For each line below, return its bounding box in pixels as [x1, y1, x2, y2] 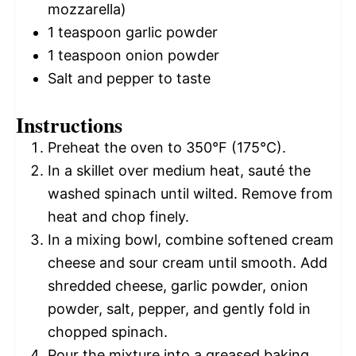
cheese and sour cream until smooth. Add [48, 254, 327, 272]
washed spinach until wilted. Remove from [48, 185, 333, 203]
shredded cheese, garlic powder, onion [48, 277, 308, 295]
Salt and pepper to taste [48, 70, 211, 87]
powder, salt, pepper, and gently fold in [48, 300, 311, 318]
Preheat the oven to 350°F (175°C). [48, 139, 286, 157]
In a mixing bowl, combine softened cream [48, 231, 334, 249]
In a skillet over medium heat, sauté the [48, 162, 311, 180]
